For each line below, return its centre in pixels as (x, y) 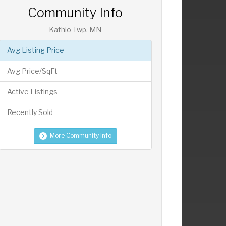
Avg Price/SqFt (32, 71)
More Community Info (80, 136)
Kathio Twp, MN (75, 30)
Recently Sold (30, 112)
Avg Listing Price (35, 50)
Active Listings (32, 92)
